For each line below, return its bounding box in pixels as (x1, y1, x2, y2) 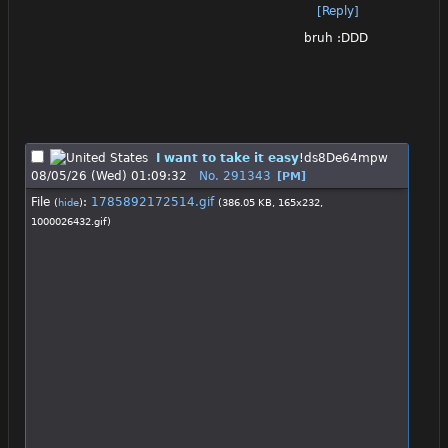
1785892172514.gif (91, 194, 214, 209)
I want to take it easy (156, 150, 299, 165)
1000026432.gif (31, 215, 107, 227)
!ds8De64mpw (299, 150, 388, 165)
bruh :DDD (304, 30, 368, 45)
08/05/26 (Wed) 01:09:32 (31, 168, 187, 183)
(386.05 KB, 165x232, (218, 196, 323, 208)
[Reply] (317, 4, 359, 19)
